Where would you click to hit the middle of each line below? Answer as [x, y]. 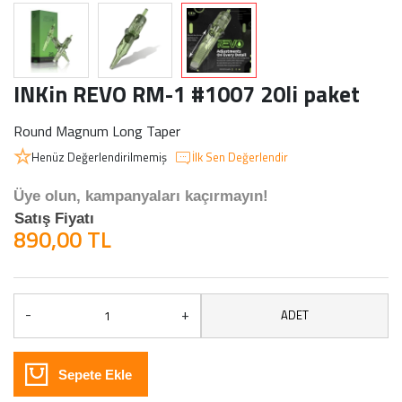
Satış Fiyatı [54, 218]
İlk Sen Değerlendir [240, 157]
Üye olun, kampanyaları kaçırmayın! [141, 196]
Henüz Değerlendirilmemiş [99, 157]
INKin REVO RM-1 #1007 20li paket [187, 94]
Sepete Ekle [95, 374]
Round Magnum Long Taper [97, 131]
